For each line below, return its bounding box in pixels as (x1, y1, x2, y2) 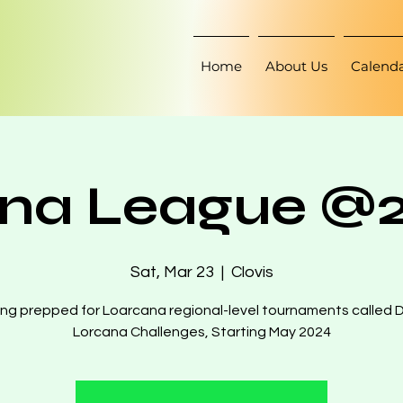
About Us (265, 58, 327, 75)
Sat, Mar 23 (130, 264, 214, 281)
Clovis (230, 264, 273, 281)
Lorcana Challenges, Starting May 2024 (72, 325, 331, 339)
